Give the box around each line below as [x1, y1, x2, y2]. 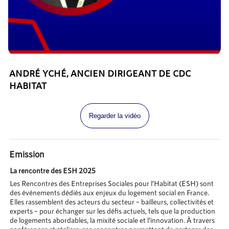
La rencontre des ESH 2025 [9, 166, 96, 175]
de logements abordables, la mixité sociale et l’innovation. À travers [9, 216, 215, 225]
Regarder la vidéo [88, 112, 141, 120]
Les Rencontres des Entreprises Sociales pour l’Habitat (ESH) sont [9, 179, 214, 188]
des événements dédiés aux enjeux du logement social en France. [9, 188, 209, 197]
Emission [9, 148, 44, 160]
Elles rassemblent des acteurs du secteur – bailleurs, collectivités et [9, 197, 214, 207]
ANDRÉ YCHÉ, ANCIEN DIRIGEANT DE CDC [9, 67, 191, 79]
